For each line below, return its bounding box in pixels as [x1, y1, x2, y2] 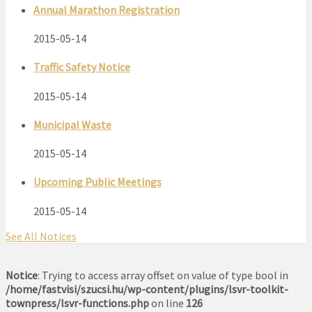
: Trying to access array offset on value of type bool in [38, 267, 288, 282]
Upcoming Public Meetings [33, 175, 162, 189]
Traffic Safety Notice [33, 60, 130, 75]
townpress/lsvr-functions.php [6, 295, 149, 310]
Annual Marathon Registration [33, 2, 180, 17]
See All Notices [6, 228, 77, 243]
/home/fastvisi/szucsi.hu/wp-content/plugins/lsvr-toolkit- [6, 281, 288, 296]
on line [149, 295, 186, 310]
